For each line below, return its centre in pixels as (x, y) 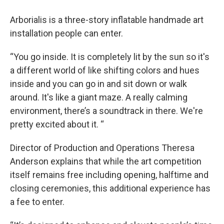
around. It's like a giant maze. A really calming (99, 97)
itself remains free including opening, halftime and (109, 175)
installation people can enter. (66, 33)
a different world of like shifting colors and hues (105, 70)
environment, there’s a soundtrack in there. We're (106, 111)
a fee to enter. (37, 202)
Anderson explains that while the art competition (106, 161)
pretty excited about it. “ (57, 124)
